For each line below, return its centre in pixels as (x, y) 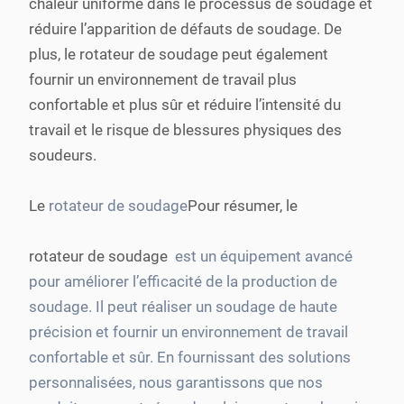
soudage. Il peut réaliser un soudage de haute (183, 307)
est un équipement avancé (260, 256)
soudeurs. (63, 155)
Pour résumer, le (243, 206)
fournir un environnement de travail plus (163, 79)
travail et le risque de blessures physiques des (185, 130)
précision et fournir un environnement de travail (188, 332)
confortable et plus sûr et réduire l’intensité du (185, 105)
